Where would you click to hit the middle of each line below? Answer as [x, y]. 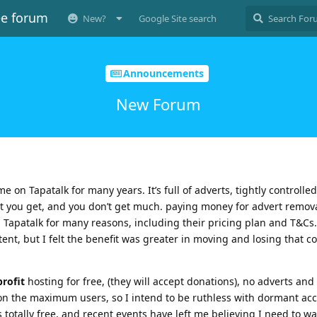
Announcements [163, 74]
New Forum [158, 104]
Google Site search [178, 18]
